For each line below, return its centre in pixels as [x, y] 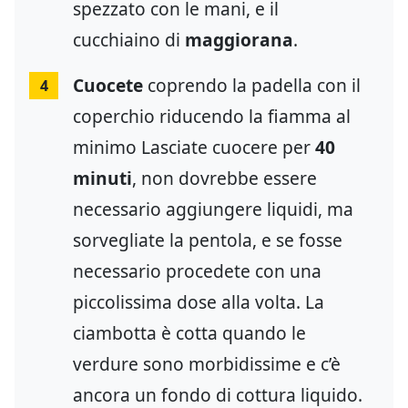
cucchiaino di [129, 40]
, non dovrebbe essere [224, 178]
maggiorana [239, 40]
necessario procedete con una [197, 271]
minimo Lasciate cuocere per [194, 148]
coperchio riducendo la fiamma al [212, 117]
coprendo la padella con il [252, 86]
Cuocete [108, 86]
